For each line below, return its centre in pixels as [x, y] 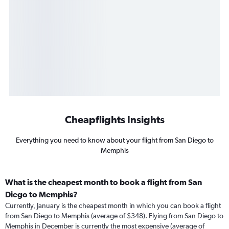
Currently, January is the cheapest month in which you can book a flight [113, 206]
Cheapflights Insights [114, 120]
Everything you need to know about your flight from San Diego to [114, 140]
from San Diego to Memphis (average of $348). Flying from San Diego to [114, 216]
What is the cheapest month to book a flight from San [104, 182]
